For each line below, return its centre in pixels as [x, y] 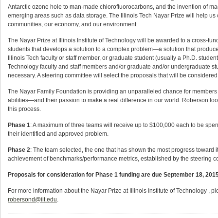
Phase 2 [19, 150]
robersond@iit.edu [32, 200]
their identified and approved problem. [58, 134]
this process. [24, 109]
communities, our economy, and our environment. [73, 24]
